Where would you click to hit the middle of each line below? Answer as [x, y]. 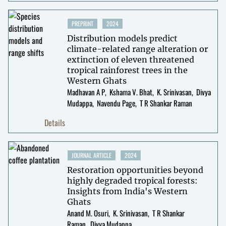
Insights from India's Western [127, 191]
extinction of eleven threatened [130, 59]
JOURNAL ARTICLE [91, 155]
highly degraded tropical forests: [132, 180]
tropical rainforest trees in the [127, 70]
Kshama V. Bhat [131, 92]
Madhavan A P [86, 92]
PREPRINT [82, 23]
